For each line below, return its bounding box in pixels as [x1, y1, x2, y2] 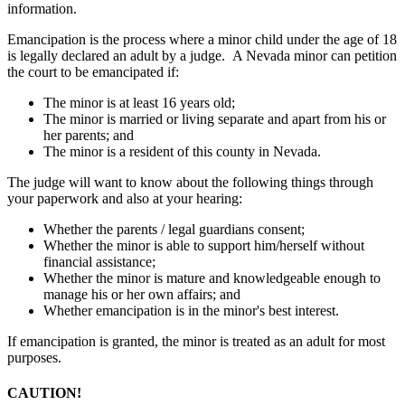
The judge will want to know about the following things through [7, 174, 373, 190]
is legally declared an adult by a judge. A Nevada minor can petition [7, 47, 397, 63]
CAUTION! [7, 385, 81, 401]
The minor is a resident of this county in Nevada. [43, 143, 321, 159]
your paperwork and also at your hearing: [7, 190, 242, 206]
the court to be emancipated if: [7, 63, 179, 80]
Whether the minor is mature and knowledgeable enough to [43, 269, 381, 286]
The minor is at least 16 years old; [43, 94, 235, 110]
